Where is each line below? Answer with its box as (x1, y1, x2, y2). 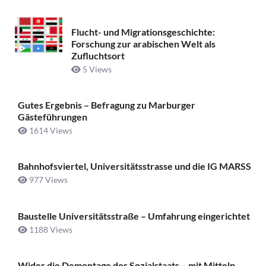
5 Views (81, 64, 112, 74)
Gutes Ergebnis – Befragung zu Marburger (18, 99, 195, 111)
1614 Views (27, 125, 72, 136)
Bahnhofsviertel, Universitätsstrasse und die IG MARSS (18, 160, 251, 172)
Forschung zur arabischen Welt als (71, 37, 216, 49)
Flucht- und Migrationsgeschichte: (71, 26, 215, 37)
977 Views (27, 175, 68, 185)
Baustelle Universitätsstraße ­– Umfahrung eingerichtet (18, 210, 250, 221)
